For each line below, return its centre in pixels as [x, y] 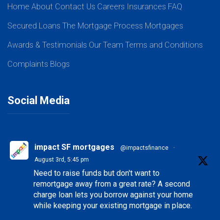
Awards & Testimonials [47, 45]
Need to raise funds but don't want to [96, 173]
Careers [111, 6]
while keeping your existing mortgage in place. [113, 205]
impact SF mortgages [74, 147]
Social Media [39, 100]
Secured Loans [34, 26]
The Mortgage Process [103, 26]
